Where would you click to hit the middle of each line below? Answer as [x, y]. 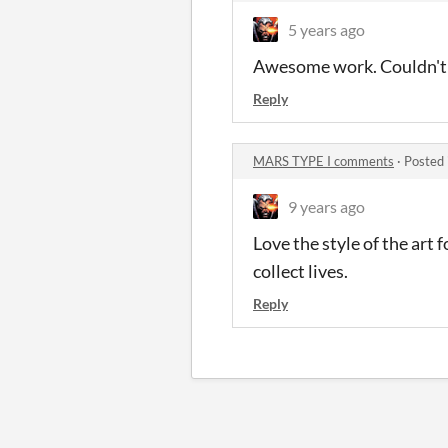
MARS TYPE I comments [323, 161]
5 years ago [326, 29]
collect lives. [300, 271]
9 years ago [326, 206]
